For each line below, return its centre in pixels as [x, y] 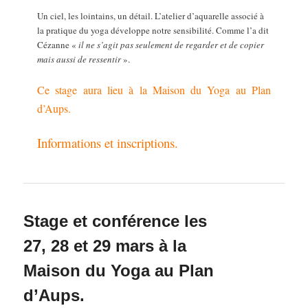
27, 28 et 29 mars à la [105, 245]
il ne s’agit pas [107, 44]
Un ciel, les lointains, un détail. [96, 15]
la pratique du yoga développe [95, 30]
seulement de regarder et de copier [200, 44]
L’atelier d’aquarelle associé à [210, 15]
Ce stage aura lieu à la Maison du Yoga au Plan [154, 90]
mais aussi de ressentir [79, 59]
